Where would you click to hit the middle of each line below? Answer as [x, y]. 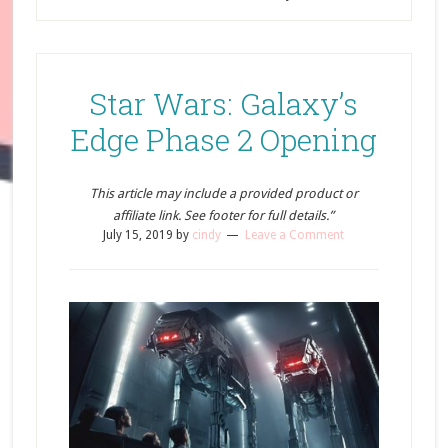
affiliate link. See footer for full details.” [224, 215]
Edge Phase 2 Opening [223, 139]
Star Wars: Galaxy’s [224, 103]
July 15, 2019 [138, 235]
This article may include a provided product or [223, 193]
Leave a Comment [295, 235]
